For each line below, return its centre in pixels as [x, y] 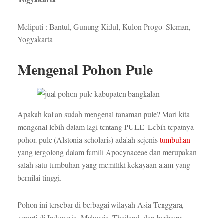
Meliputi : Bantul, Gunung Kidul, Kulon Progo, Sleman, [104, 27]
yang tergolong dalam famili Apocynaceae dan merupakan [107, 152]
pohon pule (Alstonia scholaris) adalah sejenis [87, 140]
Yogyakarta [35, 39]
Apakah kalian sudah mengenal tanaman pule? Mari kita [103, 114]
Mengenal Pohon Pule [85, 69]
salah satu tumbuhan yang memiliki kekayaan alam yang [104, 165]
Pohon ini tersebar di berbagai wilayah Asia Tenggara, [100, 205]
